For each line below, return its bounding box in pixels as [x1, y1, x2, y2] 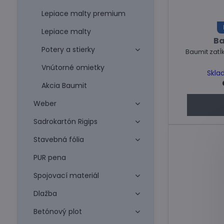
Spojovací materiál [33, 170, 99, 180]
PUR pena [33, 152, 66, 162]
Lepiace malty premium [41, 8, 125, 18]
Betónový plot [33, 206, 82, 216]
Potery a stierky [41, 44, 95, 54]
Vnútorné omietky [41, 62, 104, 72]
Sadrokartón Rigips [33, 116, 97, 126]
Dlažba [33, 188, 57, 198]
